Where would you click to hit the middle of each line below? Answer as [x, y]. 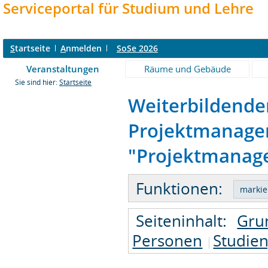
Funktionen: [179, 188]
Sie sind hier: [37, 82]
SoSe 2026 [137, 48]
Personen [167, 240]
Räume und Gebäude [187, 69]
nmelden [84, 48]
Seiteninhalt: [182, 220]
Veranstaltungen [63, 69]
